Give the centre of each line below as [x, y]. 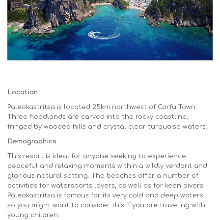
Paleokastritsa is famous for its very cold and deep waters [105, 195]
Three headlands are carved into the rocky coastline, [98, 117]
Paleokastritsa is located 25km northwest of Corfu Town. [102, 107]
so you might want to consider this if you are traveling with [106, 205]
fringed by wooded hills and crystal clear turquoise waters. [107, 126]
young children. [33, 215]
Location [23, 92]
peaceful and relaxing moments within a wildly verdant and [107, 166]
